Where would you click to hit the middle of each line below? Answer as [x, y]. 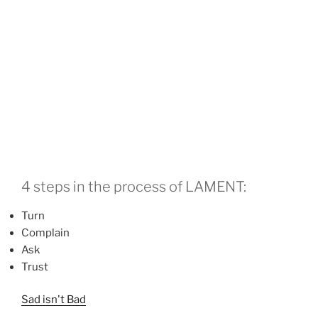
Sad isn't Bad [54, 300]
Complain [45, 232]
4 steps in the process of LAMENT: [134, 186]
